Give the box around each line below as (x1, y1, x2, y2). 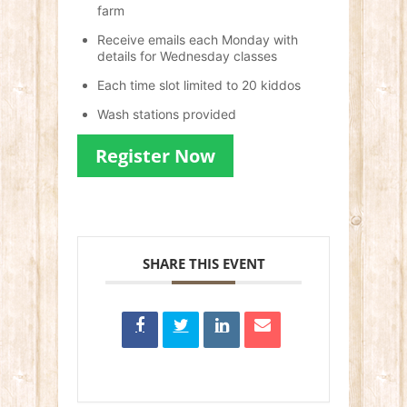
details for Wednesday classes (97, 47, 278, 64)
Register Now (95, 144, 215, 169)
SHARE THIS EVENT (142, 254, 265, 273)
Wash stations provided (97, 105, 237, 122)
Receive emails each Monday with (97, 31, 299, 47)
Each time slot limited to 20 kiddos (97, 76, 302, 93)
